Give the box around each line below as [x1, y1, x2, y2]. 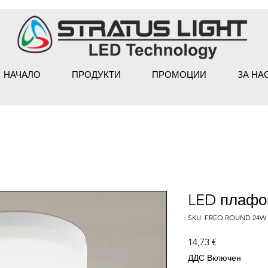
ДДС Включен [188, 252, 241, 263]
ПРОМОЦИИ [152, 69, 206, 80]
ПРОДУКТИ [72, 69, 121, 80]
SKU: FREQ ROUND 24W [188, 213, 266, 222]
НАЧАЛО [4, 69, 41, 80]
